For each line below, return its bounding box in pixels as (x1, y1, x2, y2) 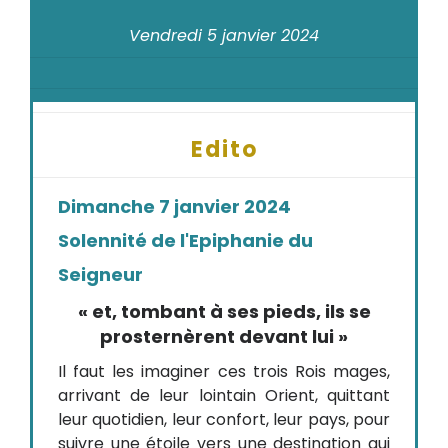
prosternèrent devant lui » (100, 324, 348, 349)
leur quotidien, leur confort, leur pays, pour (58, 408, 390, 431)
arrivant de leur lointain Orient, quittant (58, 384, 390, 407)
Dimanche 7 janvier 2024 (58, 194, 291, 219)
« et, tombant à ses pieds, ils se (77, 299, 371, 324)
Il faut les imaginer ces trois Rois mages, (58, 360, 390, 383)
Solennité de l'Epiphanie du (58, 228, 313, 253)
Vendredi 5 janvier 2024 (129, 24, 319, 47)
